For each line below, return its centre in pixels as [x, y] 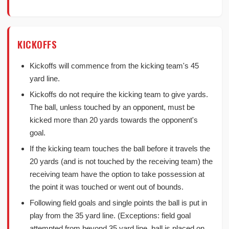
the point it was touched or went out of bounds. [107, 187]
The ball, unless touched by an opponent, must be [112, 107]
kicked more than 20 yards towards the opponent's [114, 120]
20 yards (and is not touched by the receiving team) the [121, 161]
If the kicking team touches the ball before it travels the [120, 148]
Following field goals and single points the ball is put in [118, 203]
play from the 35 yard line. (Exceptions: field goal [110, 215]
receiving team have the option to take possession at [117, 174]
